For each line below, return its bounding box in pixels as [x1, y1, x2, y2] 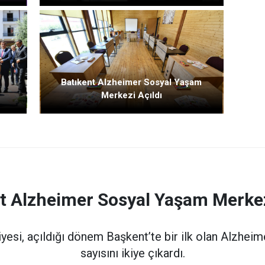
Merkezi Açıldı [101, 89, 162, 101]
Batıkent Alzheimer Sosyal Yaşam [61, 76, 202, 88]
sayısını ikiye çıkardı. [80, 246, 185, 261]
